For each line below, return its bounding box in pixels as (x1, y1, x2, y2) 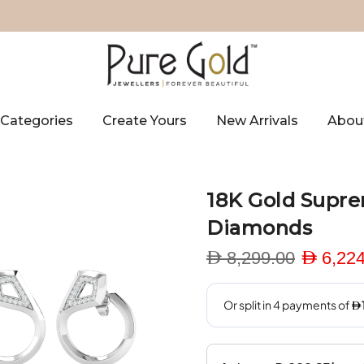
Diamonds (206, 216, 312, 240)
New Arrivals (216, 113, 298, 129)
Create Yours (102, 113, 187, 129)
